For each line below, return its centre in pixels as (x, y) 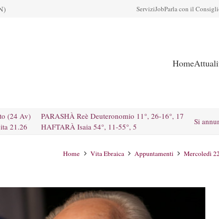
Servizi (146, 9)
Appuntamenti (154, 153)
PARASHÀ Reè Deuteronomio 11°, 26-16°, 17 (112, 116)
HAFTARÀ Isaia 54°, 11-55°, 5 (89, 127)
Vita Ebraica (107, 153)
